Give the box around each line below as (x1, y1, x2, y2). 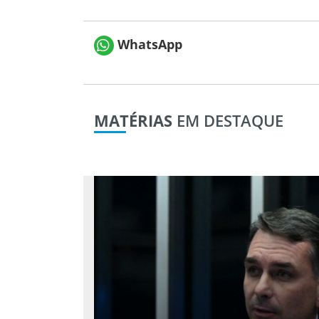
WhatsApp (114, 35, 182, 53)
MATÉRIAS (94, 109, 172, 131)
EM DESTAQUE (172, 109, 283, 131)
